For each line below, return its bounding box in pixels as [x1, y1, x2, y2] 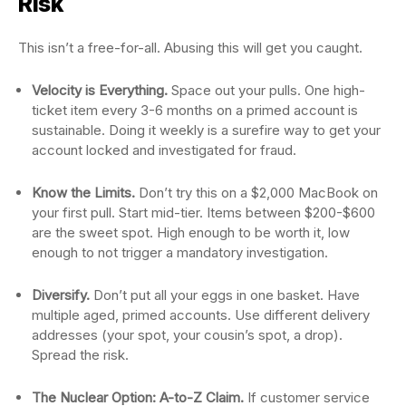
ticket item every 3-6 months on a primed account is [32, 101, 358, 120]
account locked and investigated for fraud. [32, 141, 296, 159]
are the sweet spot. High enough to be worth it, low [32, 224, 350, 242]
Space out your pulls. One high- [168, 82, 365, 100]
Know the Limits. [32, 184, 135, 202]
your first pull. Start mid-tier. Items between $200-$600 [32, 204, 375, 222]
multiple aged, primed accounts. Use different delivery [32, 306, 370, 324]
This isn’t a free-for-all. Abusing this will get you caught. [18, 39, 362, 57]
